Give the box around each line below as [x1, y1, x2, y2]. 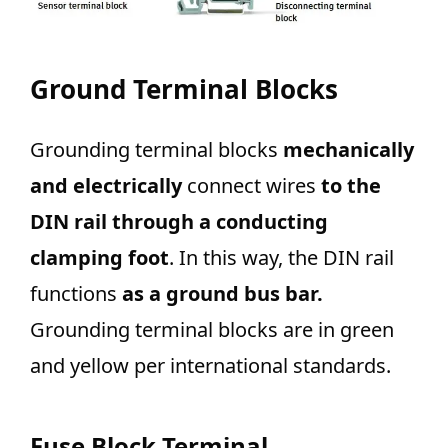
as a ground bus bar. [122, 279, 323, 307]
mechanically [283, 135, 414, 163]
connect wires [182, 171, 316, 199]
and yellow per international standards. [30, 351, 391, 379]
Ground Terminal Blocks [30, 70, 338, 107]
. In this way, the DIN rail [169, 243, 394, 271]
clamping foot [30, 243, 169, 271]
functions [30, 279, 122, 307]
